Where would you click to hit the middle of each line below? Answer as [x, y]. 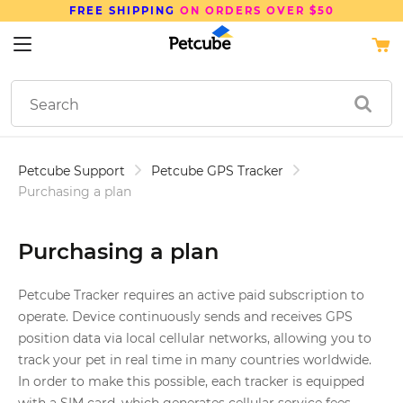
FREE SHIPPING [122, 11]
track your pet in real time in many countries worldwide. [195, 360]
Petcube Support [72, 171]
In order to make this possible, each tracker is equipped [191, 381]
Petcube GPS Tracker [217, 171]
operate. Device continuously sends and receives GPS [185, 317]
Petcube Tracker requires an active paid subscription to [191, 295]
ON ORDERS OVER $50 [255, 11]
